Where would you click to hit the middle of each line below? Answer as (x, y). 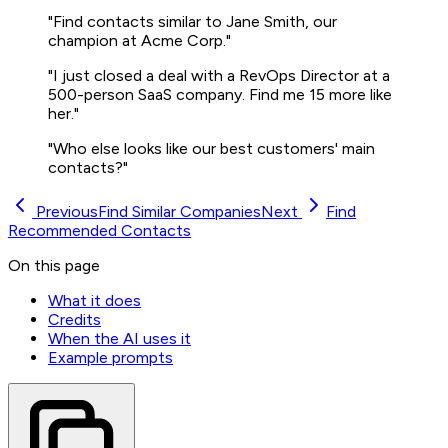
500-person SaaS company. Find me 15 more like (220, 95)
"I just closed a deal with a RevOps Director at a (219, 76)
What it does (94, 301)
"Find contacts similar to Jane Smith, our (192, 22)
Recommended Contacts (99, 231)
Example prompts (110, 358)
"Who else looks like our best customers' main (211, 149)
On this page (54, 266)
